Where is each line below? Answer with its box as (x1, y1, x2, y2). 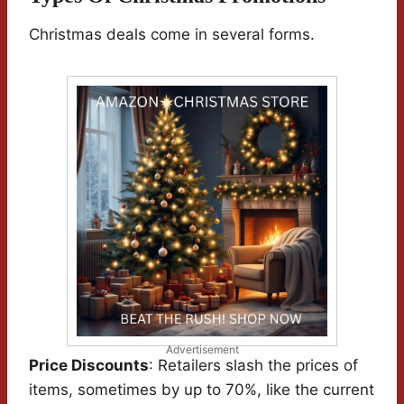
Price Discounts (29, 356, 149, 375)
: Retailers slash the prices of (149, 356, 358, 375)
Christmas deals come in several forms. (29, 25, 315, 44)
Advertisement (165, 343, 239, 357)
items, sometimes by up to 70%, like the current (29, 381, 374, 399)
